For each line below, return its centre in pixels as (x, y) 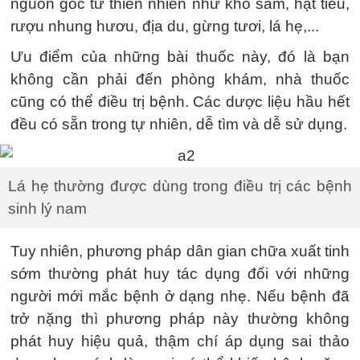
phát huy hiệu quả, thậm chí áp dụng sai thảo (180, 341)
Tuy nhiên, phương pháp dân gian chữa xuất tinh (180, 251)
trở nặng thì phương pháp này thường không (180, 318)
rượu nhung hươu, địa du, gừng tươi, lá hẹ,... (165, 26)
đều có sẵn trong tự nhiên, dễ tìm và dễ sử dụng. (179, 124)
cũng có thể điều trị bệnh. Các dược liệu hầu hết (180, 101)
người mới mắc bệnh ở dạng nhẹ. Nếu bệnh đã (180, 296)
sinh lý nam (47, 208)
